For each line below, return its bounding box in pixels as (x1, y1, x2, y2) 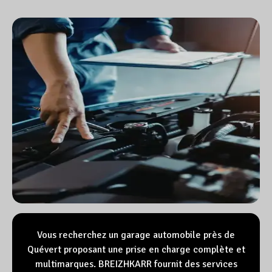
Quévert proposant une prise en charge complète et (27, 243, 245, 256)
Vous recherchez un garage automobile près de (37, 229, 235, 242)
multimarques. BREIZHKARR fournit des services (35, 258, 237, 271)
